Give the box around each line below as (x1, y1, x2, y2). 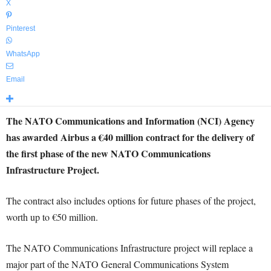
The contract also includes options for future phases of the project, (6, 194, 256, 207)
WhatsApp (6, 50, 40, 58)
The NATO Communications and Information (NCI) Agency (6, 114, 255, 128)
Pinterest (6, 24, 35, 33)
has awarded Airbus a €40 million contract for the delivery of (6, 130, 254, 144)
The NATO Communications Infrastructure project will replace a (6, 241, 253, 254)
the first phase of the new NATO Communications (6, 146, 211, 160)
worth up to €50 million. (6, 211, 98, 223)
